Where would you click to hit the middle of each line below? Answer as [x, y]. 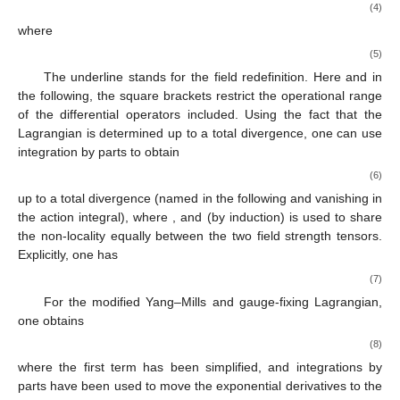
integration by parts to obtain [99, 152]
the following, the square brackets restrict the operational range [200, 96]
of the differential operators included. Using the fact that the [200, 115]
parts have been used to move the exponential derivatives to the [200, 386]
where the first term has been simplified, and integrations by [200, 367]
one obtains [51, 320]
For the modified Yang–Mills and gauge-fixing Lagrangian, [212, 301]
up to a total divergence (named [110, 199]
